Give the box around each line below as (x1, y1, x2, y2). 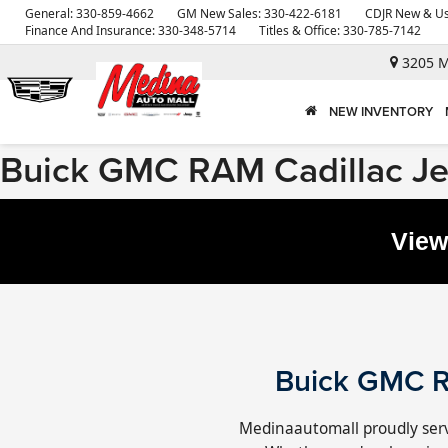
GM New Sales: (177, 5, 264, 22)
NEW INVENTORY (329, 102, 433, 122)
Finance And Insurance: (25, 22, 158, 39)
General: (25, 5, 76, 22)
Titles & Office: (259, 22, 343, 39)
